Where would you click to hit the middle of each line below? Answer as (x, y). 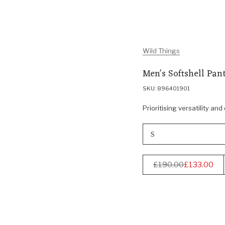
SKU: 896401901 (166, 88)
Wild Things (161, 51)
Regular (166, 170)
